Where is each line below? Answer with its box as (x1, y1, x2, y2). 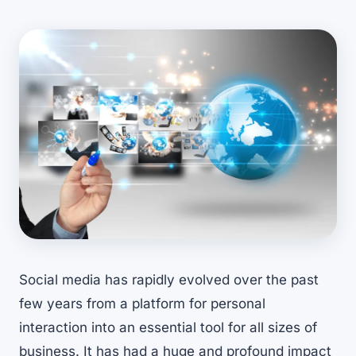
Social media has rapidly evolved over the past (19, 272, 319, 288)
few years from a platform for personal (19, 296, 265, 312)
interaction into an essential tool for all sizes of (19, 319, 317, 336)
